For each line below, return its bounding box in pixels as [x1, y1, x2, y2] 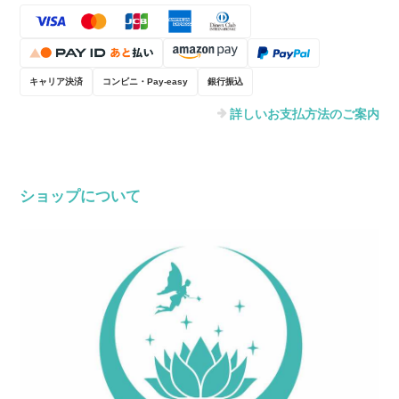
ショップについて [20, 187, 142, 205]
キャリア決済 [29, 76, 84, 86]
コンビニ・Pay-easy [102, 76, 189, 86]
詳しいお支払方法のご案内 [229, 106, 379, 121]
